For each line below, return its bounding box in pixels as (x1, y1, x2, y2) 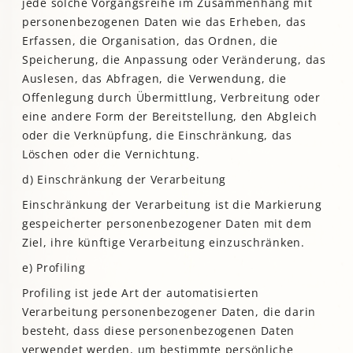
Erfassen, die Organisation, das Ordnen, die (22, 33, 279, 49)
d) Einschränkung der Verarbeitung (22, 172, 227, 188)
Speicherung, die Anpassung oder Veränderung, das (22, 52, 326, 68)
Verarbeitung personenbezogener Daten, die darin (22, 304, 316, 320)
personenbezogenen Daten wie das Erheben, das (22, 14, 307, 30)
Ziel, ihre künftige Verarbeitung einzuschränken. (22, 235, 305, 251)
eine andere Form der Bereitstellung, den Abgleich (22, 109, 318, 124)
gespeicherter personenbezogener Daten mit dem (22, 216, 312, 232)
